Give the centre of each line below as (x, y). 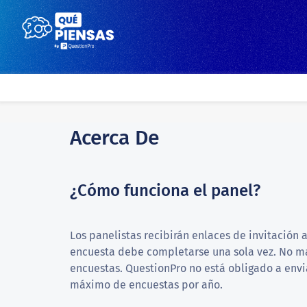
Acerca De (114, 137)
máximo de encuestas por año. (146, 284)
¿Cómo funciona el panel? (165, 190)
